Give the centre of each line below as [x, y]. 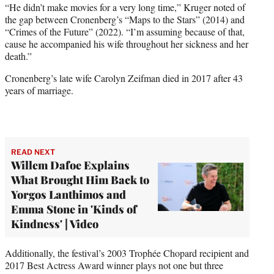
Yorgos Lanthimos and [68, 194]
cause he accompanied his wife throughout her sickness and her [127, 43]
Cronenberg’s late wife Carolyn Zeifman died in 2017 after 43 [124, 78]
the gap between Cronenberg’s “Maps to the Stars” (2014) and [125, 19]
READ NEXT [33, 152]
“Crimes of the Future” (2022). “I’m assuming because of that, [125, 31]
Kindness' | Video [55, 224]
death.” [18, 56]
